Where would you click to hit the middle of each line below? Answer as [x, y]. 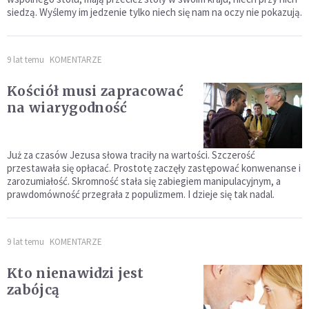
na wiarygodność [67, 108]
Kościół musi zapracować [95, 91]
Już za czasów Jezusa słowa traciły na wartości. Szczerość [131, 155]
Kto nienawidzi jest [76, 273]
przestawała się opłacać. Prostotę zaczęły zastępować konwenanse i [154, 168]
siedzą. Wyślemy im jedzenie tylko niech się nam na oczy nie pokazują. [154, 12]
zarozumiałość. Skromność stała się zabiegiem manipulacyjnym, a [144, 181]
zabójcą [33, 290]
